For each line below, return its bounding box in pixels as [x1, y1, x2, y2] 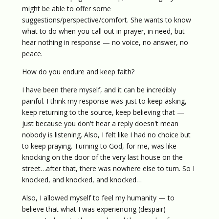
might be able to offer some [22, 4, 111, 13]
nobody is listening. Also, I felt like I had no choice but [22, 130, 191, 139]
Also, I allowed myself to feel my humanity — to [22, 193, 175, 202]
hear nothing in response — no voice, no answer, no [22, 38, 188, 47]
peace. [22, 49, 43, 58]
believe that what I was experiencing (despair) [22, 204, 166, 214]
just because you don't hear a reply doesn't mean [22, 119, 178, 128]
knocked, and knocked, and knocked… [22, 175, 142, 184]
